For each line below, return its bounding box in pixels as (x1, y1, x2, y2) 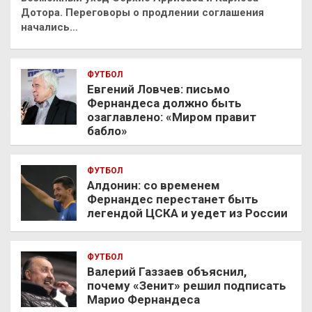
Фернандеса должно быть (87, 96, 242, 111)
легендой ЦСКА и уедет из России (87, 206, 288, 221)
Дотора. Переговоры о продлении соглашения (21, 6, 264, 19)
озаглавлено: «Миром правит (87, 110, 256, 125)
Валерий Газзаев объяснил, (87, 265, 247, 279)
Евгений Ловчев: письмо (87, 82, 230, 97)
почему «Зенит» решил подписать (87, 279, 286, 293)
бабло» (87, 124, 127, 139)
